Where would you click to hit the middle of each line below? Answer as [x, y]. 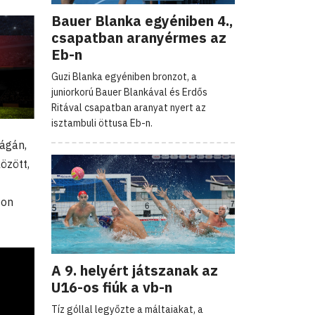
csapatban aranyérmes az [139, 37]
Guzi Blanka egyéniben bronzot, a [124, 76]
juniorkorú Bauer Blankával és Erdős [129, 92]
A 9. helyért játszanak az [135, 270]
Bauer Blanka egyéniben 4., [142, 20]
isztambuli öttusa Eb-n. [102, 123]
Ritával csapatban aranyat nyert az [129, 107]
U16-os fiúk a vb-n [112, 287]
